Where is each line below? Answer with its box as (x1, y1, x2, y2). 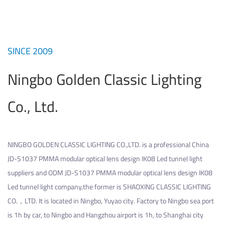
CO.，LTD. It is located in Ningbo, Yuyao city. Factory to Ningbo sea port (8, 194, 214, 207)
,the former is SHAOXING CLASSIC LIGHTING (81, 180, 211, 193)
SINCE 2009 (8, 42, 53, 59)
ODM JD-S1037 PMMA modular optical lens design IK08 (48, 166, 212, 179)
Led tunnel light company (8, 180, 81, 193)
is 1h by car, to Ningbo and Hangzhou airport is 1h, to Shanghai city (8, 208, 203, 221)
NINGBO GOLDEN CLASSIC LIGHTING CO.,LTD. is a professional (8, 138, 192, 151)
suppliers (8, 166, 34, 179)
